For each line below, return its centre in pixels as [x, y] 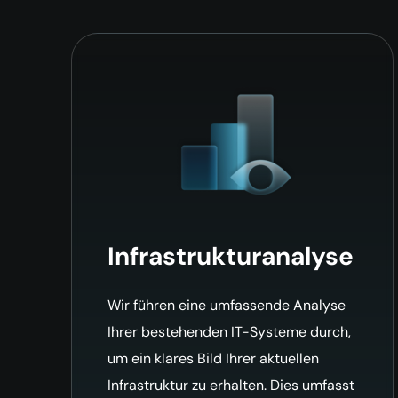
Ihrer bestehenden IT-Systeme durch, [229, 331]
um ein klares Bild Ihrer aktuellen [213, 358]
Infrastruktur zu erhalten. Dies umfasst [231, 385]
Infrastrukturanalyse [231, 256]
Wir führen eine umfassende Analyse [227, 305]
